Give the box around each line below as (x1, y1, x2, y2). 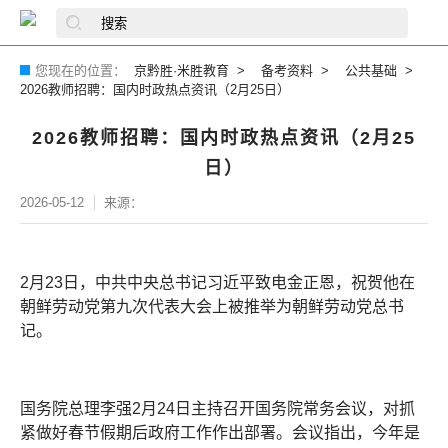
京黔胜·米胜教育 (134, 63, 229, 78)
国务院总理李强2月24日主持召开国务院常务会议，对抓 (20, 400, 415, 417)
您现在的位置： (35, 63, 126, 78)
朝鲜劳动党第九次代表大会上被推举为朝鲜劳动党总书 (20, 298, 404, 315)
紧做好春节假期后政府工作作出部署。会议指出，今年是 (20, 424, 420, 441)
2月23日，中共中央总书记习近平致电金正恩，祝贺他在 (20, 274, 415, 291)
